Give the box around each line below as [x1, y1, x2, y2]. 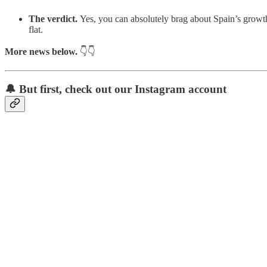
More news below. [5, 46, 77, 57]
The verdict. [29, 14, 80, 24]
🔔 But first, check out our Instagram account [5, 83, 226, 96]
